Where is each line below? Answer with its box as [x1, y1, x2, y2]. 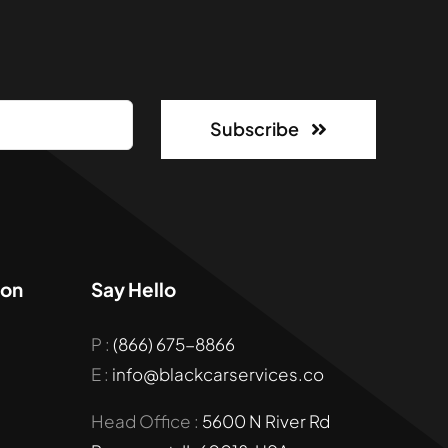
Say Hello [91, 277, 177, 302]
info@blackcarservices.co [112, 363, 325, 386]
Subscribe [209, 117, 299, 141]
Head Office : [91, 410, 203, 433]
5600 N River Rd [202, 410, 331, 433]
